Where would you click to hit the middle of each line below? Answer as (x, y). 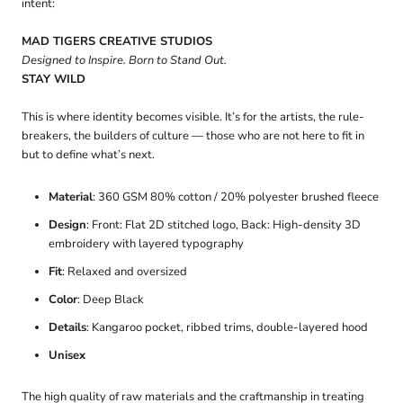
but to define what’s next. (88, 154)
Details (67, 327)
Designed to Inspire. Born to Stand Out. (124, 61)
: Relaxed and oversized (125, 271)
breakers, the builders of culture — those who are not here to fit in (193, 135)
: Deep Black (111, 299)
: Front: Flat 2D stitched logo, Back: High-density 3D (224, 224)
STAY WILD (54, 80)
